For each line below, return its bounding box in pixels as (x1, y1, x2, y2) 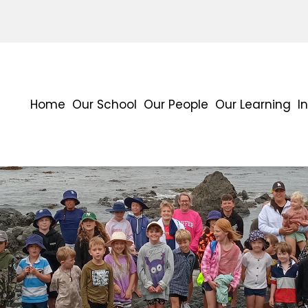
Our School (72, 96, 137, 113)
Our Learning (215, 96, 291, 113)
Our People (144, 96, 208, 113)
